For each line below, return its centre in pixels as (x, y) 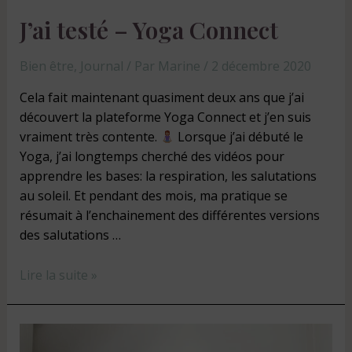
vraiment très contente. (90, 137)
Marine (180, 66)
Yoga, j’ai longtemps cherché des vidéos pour (152, 157)
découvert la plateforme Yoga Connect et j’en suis (165, 117)
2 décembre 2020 (261, 66)
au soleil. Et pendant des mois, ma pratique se (153, 196)
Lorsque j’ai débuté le (238, 137)
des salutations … (70, 235)
